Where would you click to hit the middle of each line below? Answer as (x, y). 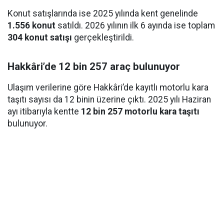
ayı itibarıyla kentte (44, 112)
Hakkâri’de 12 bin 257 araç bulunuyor (94, 67)
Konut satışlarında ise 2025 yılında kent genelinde (103, 14)
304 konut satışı (40, 38)
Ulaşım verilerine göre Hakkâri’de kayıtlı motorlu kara (108, 88)
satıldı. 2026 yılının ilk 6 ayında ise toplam (135, 26)
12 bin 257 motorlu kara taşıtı (140, 112)
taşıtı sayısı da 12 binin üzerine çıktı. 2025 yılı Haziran (109, 100)
